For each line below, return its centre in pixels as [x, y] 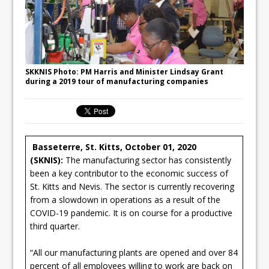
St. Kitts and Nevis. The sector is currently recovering [132, 186]
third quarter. [55, 226]
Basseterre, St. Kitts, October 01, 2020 [115, 147]
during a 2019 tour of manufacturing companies [117, 81]
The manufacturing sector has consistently [147, 160]
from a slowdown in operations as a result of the [125, 199]
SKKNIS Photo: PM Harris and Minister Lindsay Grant [125, 71]
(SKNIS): [47, 160]
